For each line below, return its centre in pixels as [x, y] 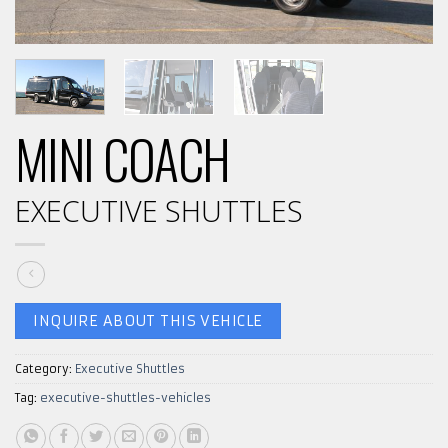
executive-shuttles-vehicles [125, 397]
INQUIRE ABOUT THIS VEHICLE [148, 321]
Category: [45, 368]
